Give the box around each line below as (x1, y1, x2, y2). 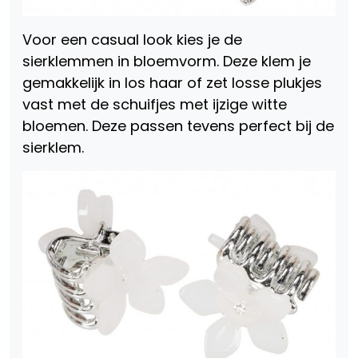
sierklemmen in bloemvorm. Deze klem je (22, 51, 311, 72)
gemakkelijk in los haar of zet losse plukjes (22, 73, 322, 93)
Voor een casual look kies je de (22, 30, 242, 50)
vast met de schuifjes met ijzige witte (22, 94, 287, 115)
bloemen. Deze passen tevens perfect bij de (22, 116, 334, 137)
